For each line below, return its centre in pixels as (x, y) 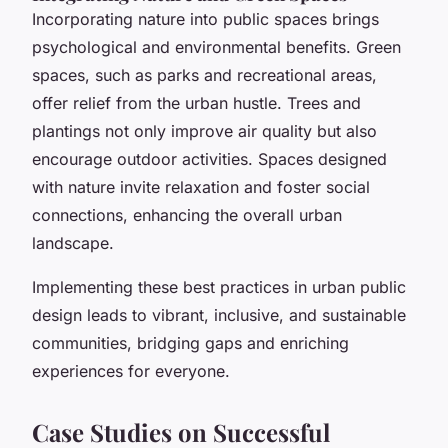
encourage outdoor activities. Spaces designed (209, 158)
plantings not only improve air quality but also (204, 130)
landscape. (73, 242)
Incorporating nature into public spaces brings (205, 18)
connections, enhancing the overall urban (187, 214)
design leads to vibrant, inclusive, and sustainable (219, 314)
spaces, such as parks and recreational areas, (204, 74)
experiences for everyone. (131, 370)
